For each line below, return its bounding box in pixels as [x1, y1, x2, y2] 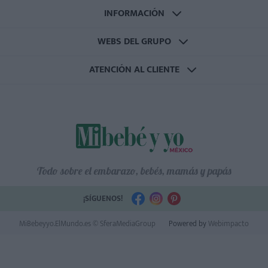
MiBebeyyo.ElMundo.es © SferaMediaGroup [19, 217, 156, 230]
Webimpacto [206, 217, 249, 230]
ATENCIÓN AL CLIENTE [89, 62, 179, 78]
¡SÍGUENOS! [83, 191, 123, 205]
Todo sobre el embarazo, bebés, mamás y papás [36, 163, 232, 178]
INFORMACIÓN [103, 5, 165, 22]
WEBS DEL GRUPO [97, 33, 171, 50]
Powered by [169, 217, 206, 230]
